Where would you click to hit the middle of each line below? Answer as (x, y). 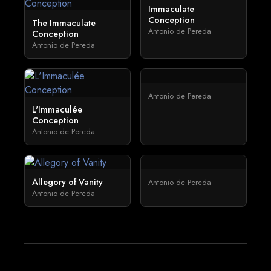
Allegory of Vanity (67, 182)
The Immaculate (64, 23)
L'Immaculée (57, 109)
